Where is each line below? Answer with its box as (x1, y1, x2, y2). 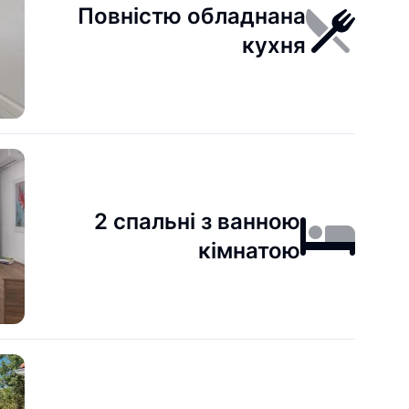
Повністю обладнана (78, 3, 307, 29)
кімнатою (198, 237, 301, 264)
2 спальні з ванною (94, 208, 301, 235)
